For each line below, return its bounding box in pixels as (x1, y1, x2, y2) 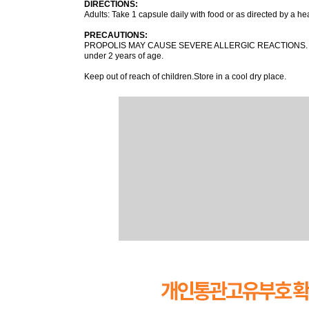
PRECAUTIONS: (84, 30, 148, 40)
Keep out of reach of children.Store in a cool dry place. (84, 71, 286, 81)
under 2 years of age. (84, 50, 166, 61)
